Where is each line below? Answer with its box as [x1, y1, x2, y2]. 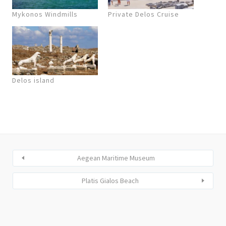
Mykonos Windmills [12, 9, 78, 19]
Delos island [12, 75, 54, 85]
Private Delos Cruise [108, 9, 179, 19]
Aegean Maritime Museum [77, 153, 155, 162]
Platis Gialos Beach [81, 176, 139, 185]
